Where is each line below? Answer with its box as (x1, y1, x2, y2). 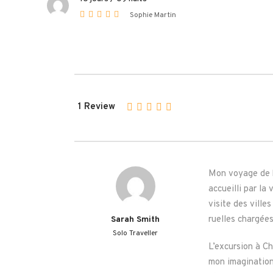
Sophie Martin (130, 10, 176, 20)
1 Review (78, 101, 115, 113)
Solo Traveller (113, 229, 158, 238)
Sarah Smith (111, 214, 160, 225)
